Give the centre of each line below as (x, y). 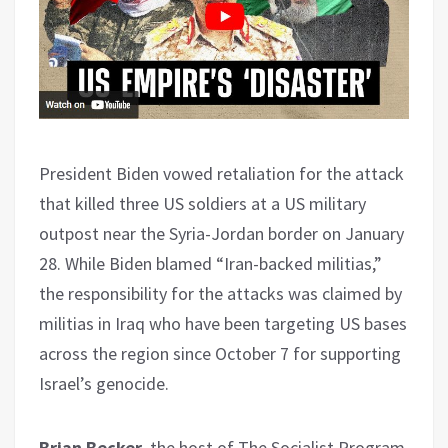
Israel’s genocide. (104, 384)
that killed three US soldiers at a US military (202, 204)
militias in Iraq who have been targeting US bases (223, 324)
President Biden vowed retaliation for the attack (221, 174)
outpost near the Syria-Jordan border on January (221, 234)
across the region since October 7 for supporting (220, 354)
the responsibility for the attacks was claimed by (220, 294)
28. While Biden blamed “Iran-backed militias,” (210, 264)
